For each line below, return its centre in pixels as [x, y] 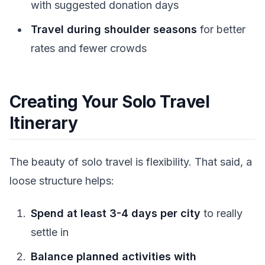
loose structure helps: [62, 181]
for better [221, 30]
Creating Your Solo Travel [110, 102]
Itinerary [43, 123]
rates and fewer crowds [89, 49]
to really [222, 213]
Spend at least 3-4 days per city [116, 213]
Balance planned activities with [114, 256]
